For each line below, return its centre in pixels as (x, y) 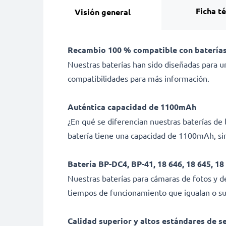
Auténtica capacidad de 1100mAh (132, 107)
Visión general (102, 12)
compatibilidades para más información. (138, 78)
